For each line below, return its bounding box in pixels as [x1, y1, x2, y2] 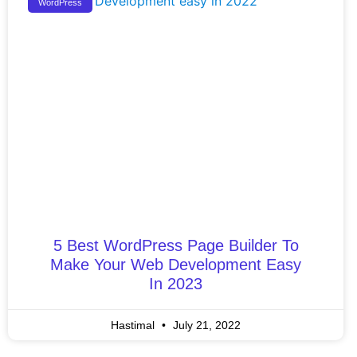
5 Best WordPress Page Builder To [53, 236, 299, 254]
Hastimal [111, 318, 159, 331]
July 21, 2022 [170, 318, 241, 331]
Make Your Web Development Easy [50, 255, 302, 273]
